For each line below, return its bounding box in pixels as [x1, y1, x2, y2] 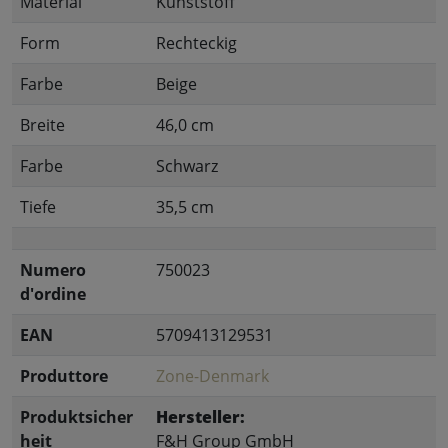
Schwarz [156, 154, 218, 177]
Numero [20, 258, 86, 281]
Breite [20, 113, 65, 136]
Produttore [20, 364, 108, 387]
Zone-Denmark [156, 364, 269, 387]
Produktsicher [20, 405, 133, 428]
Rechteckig [156, 31, 237, 54]
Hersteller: [156, 405, 245, 428]
